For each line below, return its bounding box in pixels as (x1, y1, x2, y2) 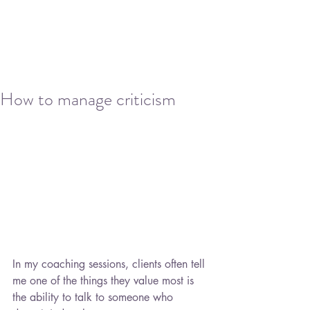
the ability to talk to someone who (12, 290, 176, 305)
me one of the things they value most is (12, 273, 197, 289)
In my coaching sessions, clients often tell (12, 257, 208, 272)
